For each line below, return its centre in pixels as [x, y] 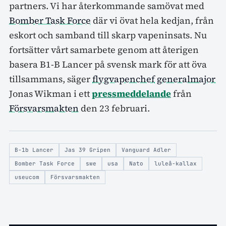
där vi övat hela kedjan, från [152, 20]
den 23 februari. [114, 108]
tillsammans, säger [51, 79]
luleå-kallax [176, 163]
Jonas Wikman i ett [50, 93]
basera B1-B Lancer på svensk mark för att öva [108, 64]
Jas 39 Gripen [88, 150]
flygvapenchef [124, 79]
